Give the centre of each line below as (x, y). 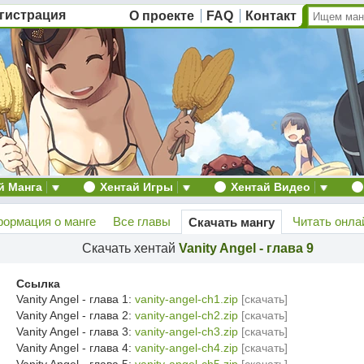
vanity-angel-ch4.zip (186, 348)
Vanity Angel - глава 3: (76, 331)
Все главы (142, 221)
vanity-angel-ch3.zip (186, 331)
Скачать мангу (232, 222)
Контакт (271, 16)
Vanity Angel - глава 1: (76, 299)
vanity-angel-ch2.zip (186, 315)
